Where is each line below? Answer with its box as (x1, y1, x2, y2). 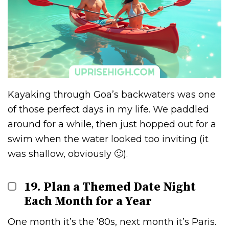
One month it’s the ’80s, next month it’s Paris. (8, 216, 216, 227)
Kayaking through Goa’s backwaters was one (8, 88, 216, 100)
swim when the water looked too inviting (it (8, 133, 209, 145)
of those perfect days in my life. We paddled (8, 103, 209, 115)
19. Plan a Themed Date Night (24, 179, 196, 195)
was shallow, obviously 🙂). (8, 148, 128, 159)
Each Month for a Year (24, 193, 152, 209)
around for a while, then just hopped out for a (8, 118, 216, 130)
